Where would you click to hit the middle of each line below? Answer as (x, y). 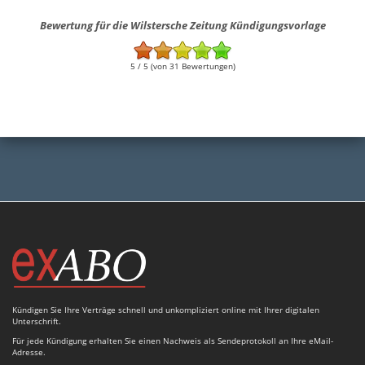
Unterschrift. (37, 321)
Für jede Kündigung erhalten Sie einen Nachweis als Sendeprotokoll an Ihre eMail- (173, 340)
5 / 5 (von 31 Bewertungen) (182, 66)
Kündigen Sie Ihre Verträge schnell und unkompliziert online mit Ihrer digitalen (166, 309)
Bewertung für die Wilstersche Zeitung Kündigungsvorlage (182, 25)
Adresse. (29, 352)
